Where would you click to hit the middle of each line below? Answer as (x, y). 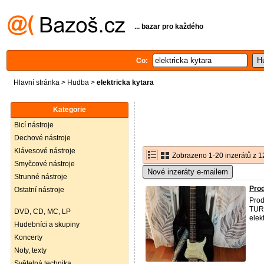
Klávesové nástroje (45, 151)
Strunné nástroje (41, 177)
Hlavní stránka (37, 82)
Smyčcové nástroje (44, 164)
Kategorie (70, 110)
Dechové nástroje (42, 138)
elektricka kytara (125, 82)
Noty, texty (30, 250)
